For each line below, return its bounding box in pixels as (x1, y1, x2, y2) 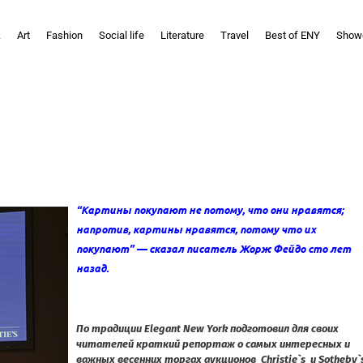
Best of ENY (265, 28, 320, 41)
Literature (160, 28, 204, 41)
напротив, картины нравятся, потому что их (76, 221, 316, 236)
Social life (99, 28, 144, 41)
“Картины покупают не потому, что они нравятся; (76, 202, 344, 216)
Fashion (46, 28, 83, 41)
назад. (76, 260, 109, 275)
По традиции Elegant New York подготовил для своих (76, 322, 339, 335)
